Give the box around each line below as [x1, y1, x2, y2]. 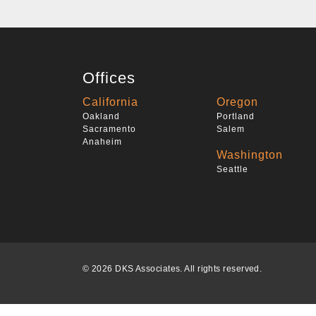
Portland [217, 111, 255, 121]
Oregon [217, 95, 258, 108]
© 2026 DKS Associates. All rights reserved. [83, 263, 262, 274]
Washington [217, 148, 283, 161]
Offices [83, 68, 135, 87]
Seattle [217, 164, 248, 174]
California [83, 95, 138, 108]
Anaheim [83, 136, 122, 147]
